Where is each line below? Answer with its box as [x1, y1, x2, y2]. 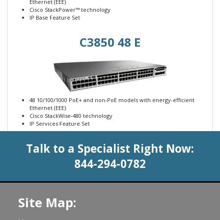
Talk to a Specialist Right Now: [26, 141, 194, 157]
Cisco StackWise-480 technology [29, 112, 112, 120]
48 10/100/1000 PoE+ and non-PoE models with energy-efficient [29, 96, 194, 104]
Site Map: [18, 194, 76, 212]
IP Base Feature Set [29, 14, 80, 22]
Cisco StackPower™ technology [29, 6, 110, 14]
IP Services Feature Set [29, 120, 90, 128]
